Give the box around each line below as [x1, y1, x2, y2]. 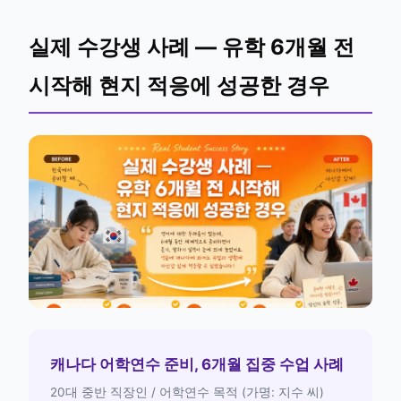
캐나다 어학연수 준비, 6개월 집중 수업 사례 [50, 355, 344, 374]
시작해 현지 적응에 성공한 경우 [29, 72, 329, 98]
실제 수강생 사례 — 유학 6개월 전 [29, 33, 354, 60]
